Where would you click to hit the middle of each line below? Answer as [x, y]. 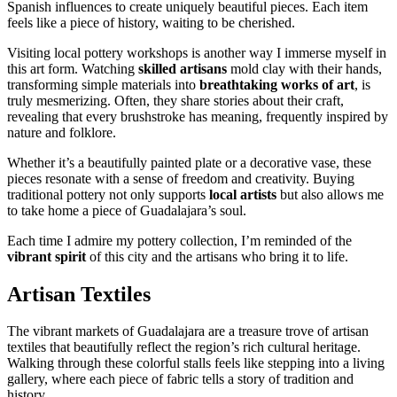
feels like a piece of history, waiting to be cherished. [151, 22]
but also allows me [330, 194]
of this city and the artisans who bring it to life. [217, 256]
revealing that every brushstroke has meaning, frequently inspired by [198, 116]
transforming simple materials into [103, 84]
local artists [243, 194]
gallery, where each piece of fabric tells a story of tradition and [180, 379]
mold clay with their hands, [304, 68]
